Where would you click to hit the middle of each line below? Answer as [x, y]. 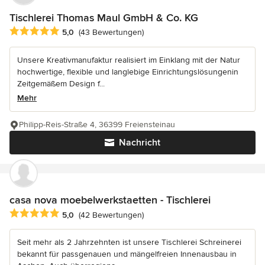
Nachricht [140, 143]
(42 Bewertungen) [111, 215]
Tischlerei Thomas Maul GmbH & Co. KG [104, 18]
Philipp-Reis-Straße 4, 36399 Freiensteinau [97, 125]
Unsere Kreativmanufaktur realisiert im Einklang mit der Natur [129, 60]
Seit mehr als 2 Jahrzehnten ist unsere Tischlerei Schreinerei [129, 243]
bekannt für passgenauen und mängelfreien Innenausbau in [127, 254]
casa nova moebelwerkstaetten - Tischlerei [110, 200]
